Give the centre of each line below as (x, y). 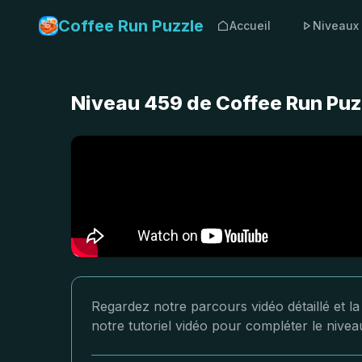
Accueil (250, 25)
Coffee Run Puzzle (131, 26)
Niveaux (336, 25)
